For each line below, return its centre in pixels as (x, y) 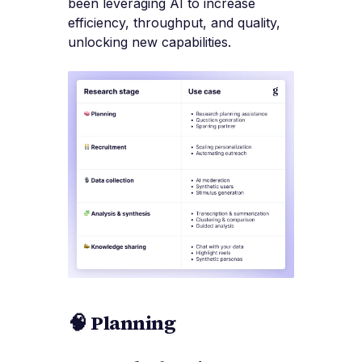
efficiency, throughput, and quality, (174, 23)
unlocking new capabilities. (149, 42)
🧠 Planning (122, 323)
